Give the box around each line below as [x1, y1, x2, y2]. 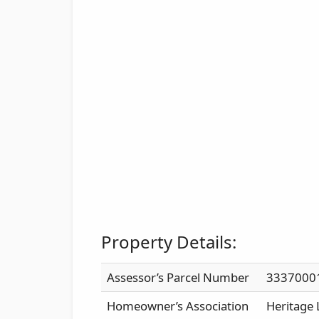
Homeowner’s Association [107, 297, 249, 314]
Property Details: [101, 229, 236, 253]
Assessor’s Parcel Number [107, 268, 249, 286]
